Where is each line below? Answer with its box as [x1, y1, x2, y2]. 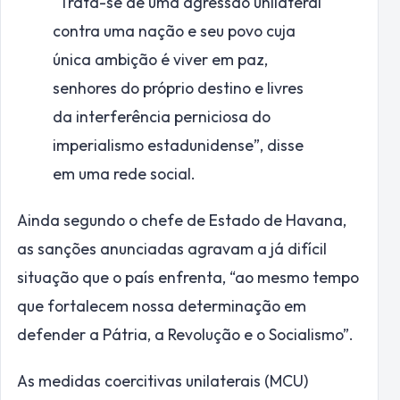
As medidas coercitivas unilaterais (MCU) [17, 371, 308, 392]
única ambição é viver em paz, [53, 49, 268, 71]
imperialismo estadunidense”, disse [53, 135, 304, 156]
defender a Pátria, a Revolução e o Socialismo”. [17, 324, 354, 346]
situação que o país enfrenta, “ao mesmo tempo [17, 267, 359, 288]
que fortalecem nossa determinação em [17, 296, 306, 317]
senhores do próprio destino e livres [53, 78, 304, 99]
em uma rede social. [53, 163, 196, 185]
